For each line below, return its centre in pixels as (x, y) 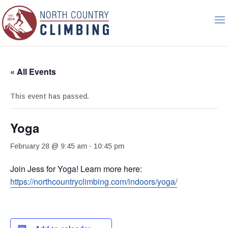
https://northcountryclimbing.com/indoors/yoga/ (94, 181)
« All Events (33, 72)
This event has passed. (50, 96)
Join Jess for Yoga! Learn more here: (76, 169)
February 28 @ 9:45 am (49, 146)
